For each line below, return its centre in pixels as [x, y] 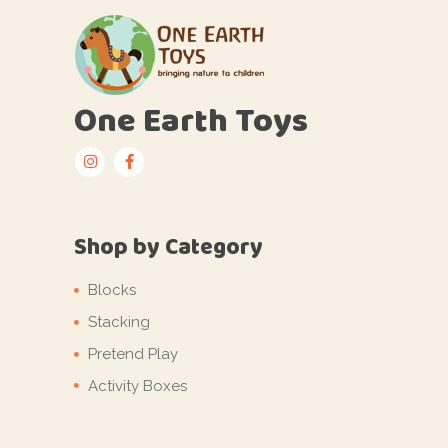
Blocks [112, 290]
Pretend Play [133, 354]
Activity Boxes [137, 385]
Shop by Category [168, 247]
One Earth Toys [191, 120]
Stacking [119, 322]
